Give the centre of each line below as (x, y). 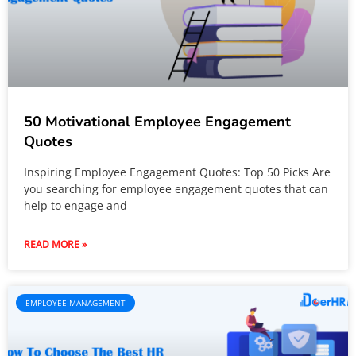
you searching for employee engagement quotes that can (176, 189)
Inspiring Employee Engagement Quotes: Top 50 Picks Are (177, 172)
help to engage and (75, 205)
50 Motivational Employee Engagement (157, 122)
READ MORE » (55, 244)
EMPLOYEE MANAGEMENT (75, 303)
